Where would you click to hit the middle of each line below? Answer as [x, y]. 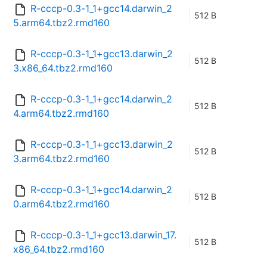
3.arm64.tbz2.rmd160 [61, 159]
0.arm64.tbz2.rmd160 [61, 204]
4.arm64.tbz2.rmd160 [61, 114]
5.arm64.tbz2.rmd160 [61, 23]
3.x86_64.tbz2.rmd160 [63, 68]
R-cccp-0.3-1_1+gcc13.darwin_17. [103, 235]
